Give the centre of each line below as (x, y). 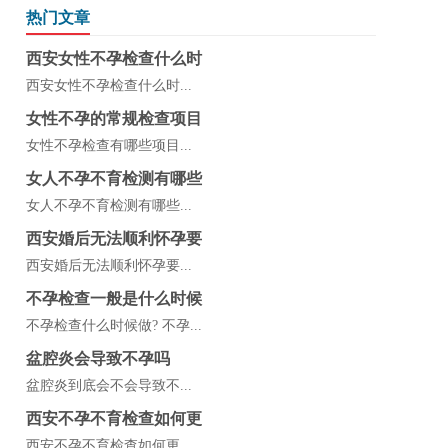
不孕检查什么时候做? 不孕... (114, 325)
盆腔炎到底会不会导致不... (109, 385)
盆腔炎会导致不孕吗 (98, 358)
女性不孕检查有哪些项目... (109, 145)
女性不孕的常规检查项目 (114, 118)
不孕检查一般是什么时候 (114, 298)
